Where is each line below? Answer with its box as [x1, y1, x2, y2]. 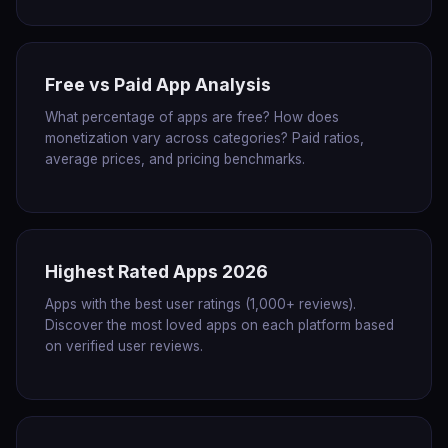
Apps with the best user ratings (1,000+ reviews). [45, 296, 356, 312]
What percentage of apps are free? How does [45, 109, 339, 125]
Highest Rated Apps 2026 [45, 261, 268, 282]
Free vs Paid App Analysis [45, 74, 271, 95]
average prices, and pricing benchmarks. [45, 151, 305, 167]
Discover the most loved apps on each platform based [45, 317, 394, 333]
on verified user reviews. [45, 338, 203, 354]
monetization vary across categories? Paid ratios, [45, 130, 364, 146]
